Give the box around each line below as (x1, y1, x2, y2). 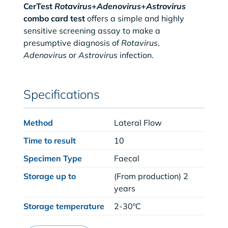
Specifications (23, 86, 100, 102)
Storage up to (23, 170, 76, 181)
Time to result (23, 135, 76, 146)
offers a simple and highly (84, 13, 184, 23)
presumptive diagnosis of (23, 37, 121, 48)
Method (23, 117, 53, 128)
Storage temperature (23, 201, 104, 211)
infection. (117, 49, 154, 60)
